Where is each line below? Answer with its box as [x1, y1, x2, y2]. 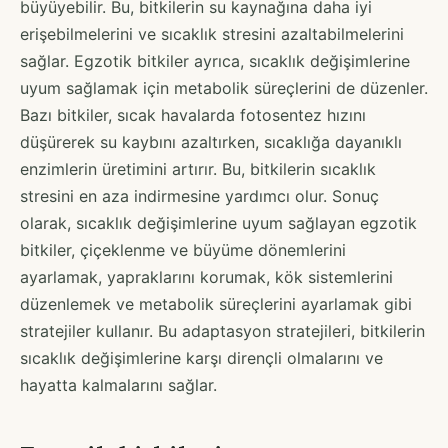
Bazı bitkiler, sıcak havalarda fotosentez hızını [20, 104, 366, 125]
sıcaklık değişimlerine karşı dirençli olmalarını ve [20, 347, 383, 368]
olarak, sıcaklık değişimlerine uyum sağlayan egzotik [20, 212, 417, 233]
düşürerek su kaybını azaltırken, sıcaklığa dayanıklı [20, 131, 402, 152]
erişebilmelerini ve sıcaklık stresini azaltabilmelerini [20, 23, 404, 44]
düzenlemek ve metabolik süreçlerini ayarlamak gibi [20, 293, 412, 314]
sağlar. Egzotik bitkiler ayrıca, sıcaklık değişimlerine [20, 50, 410, 71]
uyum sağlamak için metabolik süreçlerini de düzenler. [20, 77, 428, 98]
